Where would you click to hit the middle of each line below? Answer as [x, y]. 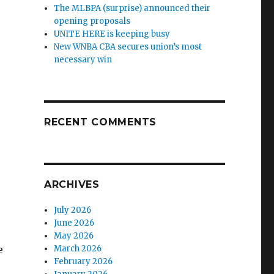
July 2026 [73, 210]
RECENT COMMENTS [100, 122]
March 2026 [78, 248]
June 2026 [74, 223]
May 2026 [74, 235]
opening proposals [92, 21]
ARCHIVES [72, 184]
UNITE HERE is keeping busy [112, 34]
